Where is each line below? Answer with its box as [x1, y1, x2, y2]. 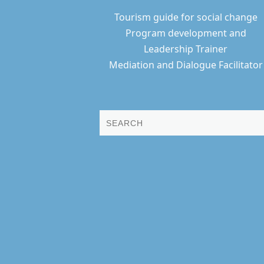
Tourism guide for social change [114, 11, 258, 24]
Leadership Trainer [144, 42, 227, 56]
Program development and [125, 27, 246, 40]
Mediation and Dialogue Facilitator [108, 58, 263, 72]
